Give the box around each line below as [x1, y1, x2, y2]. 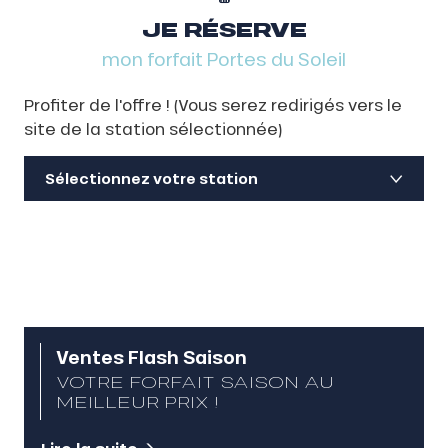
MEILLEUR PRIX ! [56, 390, 219, 412]
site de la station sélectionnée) [24, 118, 282, 140]
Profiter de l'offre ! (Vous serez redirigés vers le [24, 94, 402, 116]
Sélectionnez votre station [45, 168, 259, 188]
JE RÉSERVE [141, 15, 307, 45]
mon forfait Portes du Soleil [102, 47, 346, 71]
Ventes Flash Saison [56, 344, 247, 369]
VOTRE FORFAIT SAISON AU [56, 370, 334, 392]
